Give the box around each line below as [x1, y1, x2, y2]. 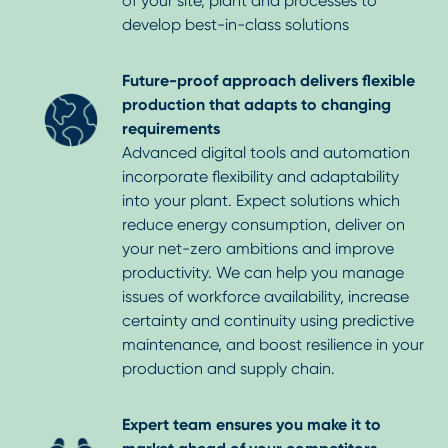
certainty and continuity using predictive [122, 311, 414, 331]
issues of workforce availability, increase [122, 287, 409, 307]
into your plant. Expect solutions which [122, 191, 400, 211]
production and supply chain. [122, 359, 335, 379]
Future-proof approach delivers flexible [122, 71, 415, 91]
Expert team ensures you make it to [122, 415, 381, 435]
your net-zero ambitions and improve [122, 239, 394, 259]
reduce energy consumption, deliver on [122, 215, 405, 235]
